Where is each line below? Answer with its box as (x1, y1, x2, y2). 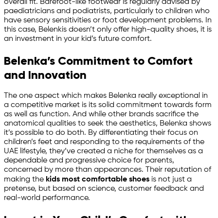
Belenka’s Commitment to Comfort (4, 54, 193, 68)
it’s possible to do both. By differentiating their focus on (4, 128, 198, 137)
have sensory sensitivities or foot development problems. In (4, 17, 212, 25)
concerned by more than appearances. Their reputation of (4, 165, 211, 174)
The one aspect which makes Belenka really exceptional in (4, 91, 208, 100)
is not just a (149, 175, 192, 183)
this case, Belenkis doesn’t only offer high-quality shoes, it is (4, 26, 212, 34)
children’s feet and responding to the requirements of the (4, 138, 204, 146)
